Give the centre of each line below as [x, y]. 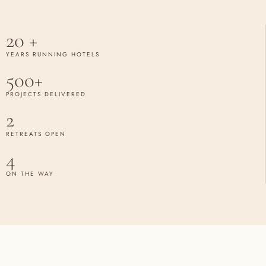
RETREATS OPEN [36, 134]
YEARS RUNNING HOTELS [53, 55]
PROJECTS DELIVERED [46, 94]
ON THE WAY [30, 174]
